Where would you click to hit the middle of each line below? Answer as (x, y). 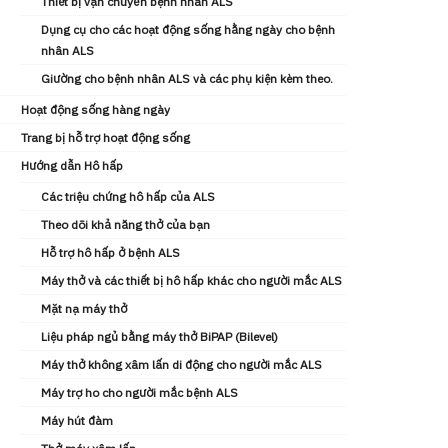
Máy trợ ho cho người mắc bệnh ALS (139, 392)
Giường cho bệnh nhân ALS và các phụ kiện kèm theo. (187, 78)
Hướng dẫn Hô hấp (72, 165)
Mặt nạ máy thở (84, 308)
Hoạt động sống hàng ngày (95, 109)
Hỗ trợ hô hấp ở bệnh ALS (110, 252)
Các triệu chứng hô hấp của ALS (128, 196)
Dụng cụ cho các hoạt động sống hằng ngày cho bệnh (188, 29)
